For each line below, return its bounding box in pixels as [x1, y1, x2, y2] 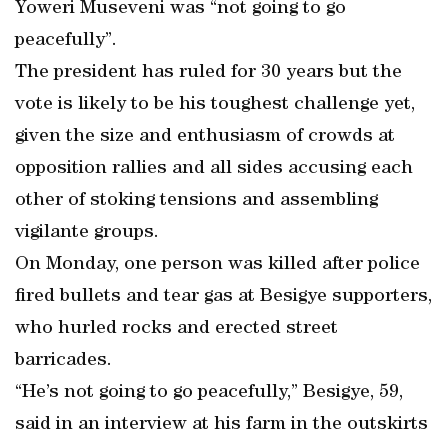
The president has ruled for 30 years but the [15, 63, 402, 83]
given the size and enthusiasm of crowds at [15, 127, 395, 147]
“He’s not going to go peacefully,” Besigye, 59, [15, 383, 403, 403]
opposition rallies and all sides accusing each [15, 159, 413, 179]
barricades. [15, 351, 112, 371]
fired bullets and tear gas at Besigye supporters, [15, 287, 432, 307]
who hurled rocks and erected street [15, 319, 338, 339]
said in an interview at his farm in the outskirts [15, 415, 428, 435]
